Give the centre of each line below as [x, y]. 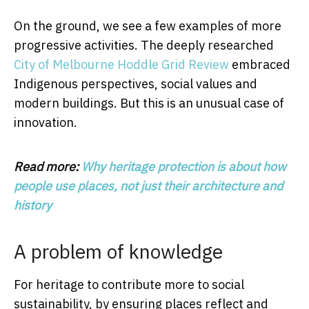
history [33, 206]
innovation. [46, 123]
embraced [260, 65]
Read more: [48, 167]
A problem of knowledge [118, 252]
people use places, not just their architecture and [148, 186]
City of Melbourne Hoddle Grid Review [121, 65]
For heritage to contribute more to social [129, 285]
